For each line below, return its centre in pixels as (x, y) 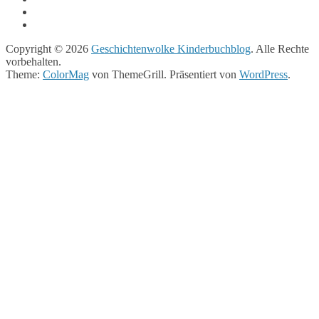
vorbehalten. (33, 62)
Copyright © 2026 (48, 49)
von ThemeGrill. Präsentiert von (164, 75)
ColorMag (66, 75)
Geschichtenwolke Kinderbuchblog (171, 49)
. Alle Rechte (280, 49)
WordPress (263, 75)
